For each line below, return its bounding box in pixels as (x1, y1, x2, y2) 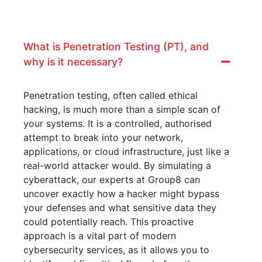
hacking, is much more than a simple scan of (23, 104, 220, 116)
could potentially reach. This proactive (23, 216, 194, 228)
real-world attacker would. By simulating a (23, 160, 211, 172)
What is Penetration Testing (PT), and (23, 40, 209, 53)
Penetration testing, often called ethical (23, 89, 198, 102)
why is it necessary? (23, 56, 123, 68)
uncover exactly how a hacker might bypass (23, 188, 219, 200)
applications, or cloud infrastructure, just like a (23, 146, 229, 158)
